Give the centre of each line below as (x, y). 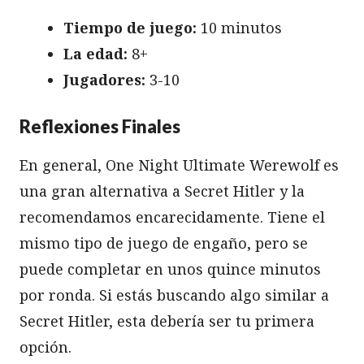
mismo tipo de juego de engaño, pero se (164, 243)
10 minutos (239, 27)
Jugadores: (104, 79)
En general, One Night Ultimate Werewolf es (179, 165)
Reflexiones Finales (100, 126)
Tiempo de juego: (130, 27)
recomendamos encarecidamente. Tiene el (172, 217)
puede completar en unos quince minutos (170, 269)
